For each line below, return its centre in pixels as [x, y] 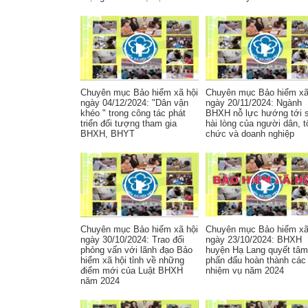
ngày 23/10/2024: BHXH [254, 240]
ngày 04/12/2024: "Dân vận [134, 103]
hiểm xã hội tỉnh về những [132, 260]
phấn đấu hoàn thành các [256, 260]
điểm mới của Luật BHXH [132, 271]
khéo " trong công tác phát [133, 113]
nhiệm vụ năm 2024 [245, 271]
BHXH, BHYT [108, 134]
